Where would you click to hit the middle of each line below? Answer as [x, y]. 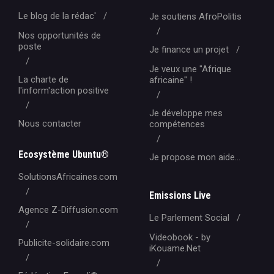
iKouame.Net [175, 248]
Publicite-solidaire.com [64, 243]
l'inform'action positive [64, 91]
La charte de [43, 80]
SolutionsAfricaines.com [68, 177]
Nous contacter [50, 124]
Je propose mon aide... [195, 157]
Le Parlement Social [189, 218]
